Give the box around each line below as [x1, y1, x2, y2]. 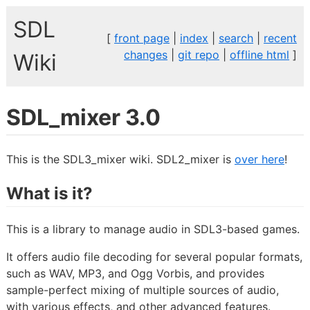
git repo [178, 47, 220, 62]
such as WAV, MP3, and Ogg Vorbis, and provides [6, 266, 264, 280]
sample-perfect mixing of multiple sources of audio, [6, 282, 279, 297]
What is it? [6, 183, 93, 203]
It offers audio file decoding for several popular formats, [6, 249, 302, 264]
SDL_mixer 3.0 [6, 104, 161, 131]
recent [264, 30, 298, 45]
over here [234, 152, 284, 166]
